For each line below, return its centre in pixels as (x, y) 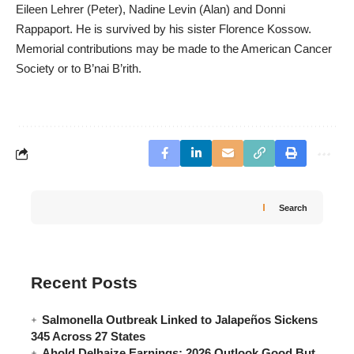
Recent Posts (84, 282)
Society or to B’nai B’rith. (79, 68)
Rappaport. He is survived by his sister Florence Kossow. (164, 29)
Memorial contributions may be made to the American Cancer (174, 49)
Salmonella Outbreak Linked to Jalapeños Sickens (180, 319)
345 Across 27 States (88, 336)
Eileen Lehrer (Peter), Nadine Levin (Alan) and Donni (151, 9)
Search (293, 207)
